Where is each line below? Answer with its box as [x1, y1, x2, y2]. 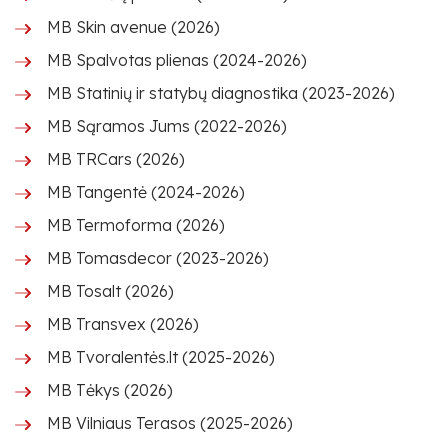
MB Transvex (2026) [47, 314, 199, 334]
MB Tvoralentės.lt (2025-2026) [47, 347, 275, 367]
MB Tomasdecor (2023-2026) [47, 248, 269, 268]
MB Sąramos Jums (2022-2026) [47, 116, 287, 136]
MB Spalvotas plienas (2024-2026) [47, 50, 307, 70]
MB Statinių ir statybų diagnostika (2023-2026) [47, 83, 395, 103]
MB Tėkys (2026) [47, 380, 173, 400]
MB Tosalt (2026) [47, 281, 174, 301]
